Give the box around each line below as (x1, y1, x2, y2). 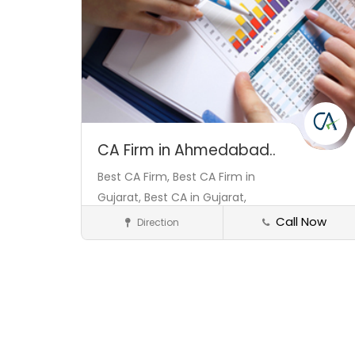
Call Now (276, 212, 326, 230)
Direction (135, 215, 179, 229)
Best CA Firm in (173, 168, 255, 185)
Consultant (97, 222, 153, 238)
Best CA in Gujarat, (144, 189, 246, 205)
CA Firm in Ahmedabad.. (97, 139, 276, 161)
